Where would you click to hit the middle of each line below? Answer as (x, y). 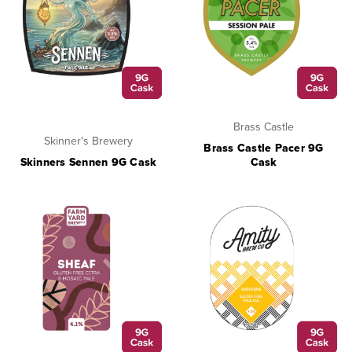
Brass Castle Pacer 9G (264, 148)
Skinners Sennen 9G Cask (88, 163)
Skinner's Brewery (88, 141)
